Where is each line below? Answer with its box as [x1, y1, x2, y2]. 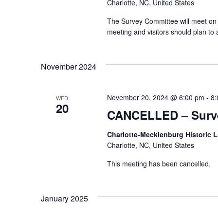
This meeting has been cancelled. [107, 159, 211, 169]
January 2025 [41, 193, 88, 204]
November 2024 [41, 61, 96, 73]
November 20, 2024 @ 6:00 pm [107, 92, 204, 103]
